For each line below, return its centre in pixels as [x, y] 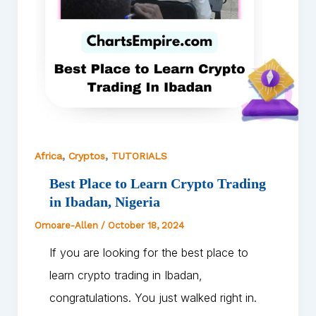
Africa [48, 156]
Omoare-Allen [67, 226]
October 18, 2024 [146, 226]
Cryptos [86, 156]
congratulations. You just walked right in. [153, 298]
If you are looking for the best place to [148, 253]
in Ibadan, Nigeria [104, 202]
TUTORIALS [139, 156]
